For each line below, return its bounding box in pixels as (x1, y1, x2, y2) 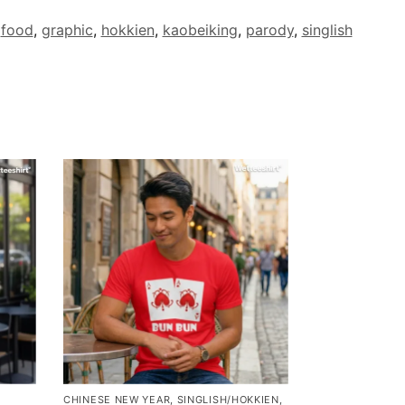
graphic (41, 21, 93, 40)
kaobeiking (162, 21, 238, 40)
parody (245, 21, 294, 40)
